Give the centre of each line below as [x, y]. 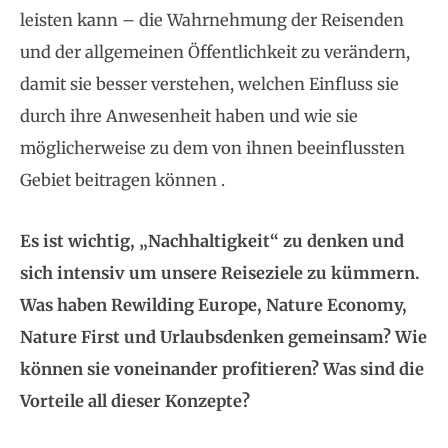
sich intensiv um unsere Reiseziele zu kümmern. [220, 272]
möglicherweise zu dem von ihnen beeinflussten [212, 147]
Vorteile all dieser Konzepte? [137, 400]
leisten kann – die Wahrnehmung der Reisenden [212, 19]
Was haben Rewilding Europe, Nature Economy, [213, 304]
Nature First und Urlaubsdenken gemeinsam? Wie [223, 336]
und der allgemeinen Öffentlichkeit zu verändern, [215, 51]
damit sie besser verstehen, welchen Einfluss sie [209, 83]
